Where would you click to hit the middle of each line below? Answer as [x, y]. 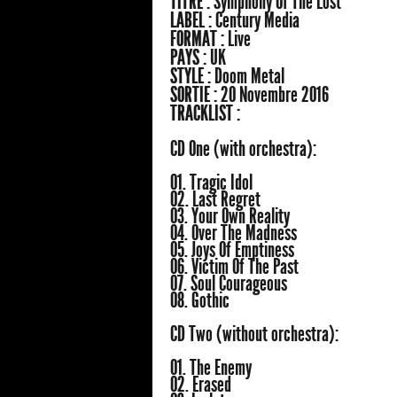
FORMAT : [199, 39]
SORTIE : [195, 95]
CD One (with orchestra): [243, 149]
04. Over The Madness [234, 234]
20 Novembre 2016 [275, 95]
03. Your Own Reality [230, 217]
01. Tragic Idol [211, 183]
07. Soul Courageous [229, 284]
